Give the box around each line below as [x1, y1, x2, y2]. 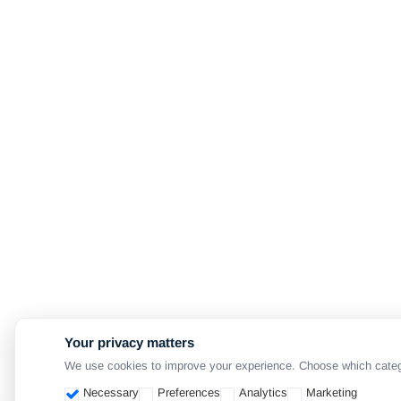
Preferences [158, 386, 220, 399]
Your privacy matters [64, 335, 194, 350]
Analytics [239, 386, 287, 399]
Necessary [83, 386, 139, 399]
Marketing [306, 386, 357, 399]
